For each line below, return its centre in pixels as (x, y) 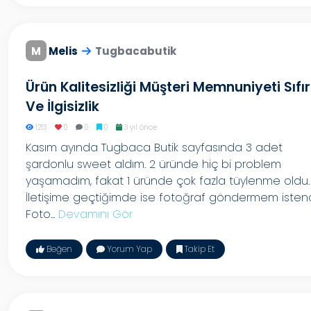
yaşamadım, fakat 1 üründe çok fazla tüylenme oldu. (168, 181)
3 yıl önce (139, 127)
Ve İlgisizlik (62, 107)
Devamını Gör (95, 214)
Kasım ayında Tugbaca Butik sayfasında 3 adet (154, 148)
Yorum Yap (128, 249)
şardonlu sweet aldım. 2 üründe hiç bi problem (153, 164)
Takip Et (199, 249)
